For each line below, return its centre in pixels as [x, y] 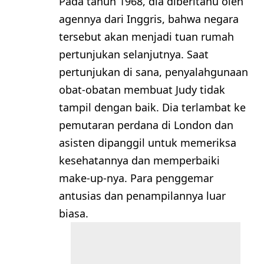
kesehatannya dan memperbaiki [139, 160]
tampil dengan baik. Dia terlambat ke [152, 107]
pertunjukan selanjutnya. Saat [134, 54]
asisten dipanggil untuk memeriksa [148, 142]
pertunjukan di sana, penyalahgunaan [154, 72]
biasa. [74, 213]
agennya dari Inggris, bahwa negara [149, 19]
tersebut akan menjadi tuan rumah [146, 36]
